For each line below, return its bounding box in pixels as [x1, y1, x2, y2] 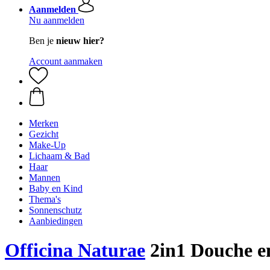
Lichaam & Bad [29, 151, 90, 161]
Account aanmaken [29, 56, 102, 66]
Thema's [29, 194, 61, 204]
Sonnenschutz [29, 205, 82, 215]
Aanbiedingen [29, 216, 83, 226]
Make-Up [29, 140, 66, 150]
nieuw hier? [56, 36, 104, 46]
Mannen [29, 172, 60, 183]
